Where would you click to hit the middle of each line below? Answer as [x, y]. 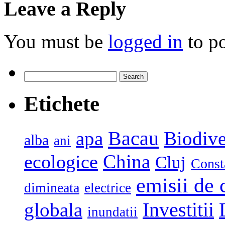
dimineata [52, 188]
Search [34, 75]
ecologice [61, 162]
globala [53, 210]
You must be [56, 41]
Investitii [178, 210]
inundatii [113, 212]
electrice [108, 188]
